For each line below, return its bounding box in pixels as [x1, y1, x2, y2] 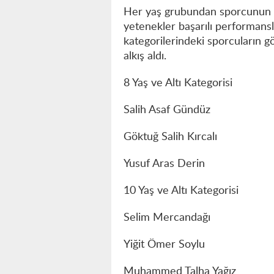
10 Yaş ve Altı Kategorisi [124, 185, 239, 196]
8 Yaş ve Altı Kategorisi [124, 77, 232, 89]
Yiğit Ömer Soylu [124, 239, 205, 250]
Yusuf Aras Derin [124, 158, 205, 169]
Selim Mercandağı [124, 212, 210, 223]
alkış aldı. [124, 50, 166, 62]
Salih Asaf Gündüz [124, 104, 210, 116]
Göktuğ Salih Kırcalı [124, 131, 217, 143]
